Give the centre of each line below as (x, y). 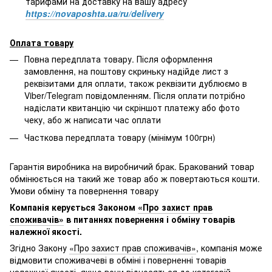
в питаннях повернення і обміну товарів (149, 219)
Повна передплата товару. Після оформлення (118, 59)
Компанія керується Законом (74, 207)
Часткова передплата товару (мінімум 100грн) (120, 137)
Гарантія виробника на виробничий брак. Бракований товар (132, 167)
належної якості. (46, 232)
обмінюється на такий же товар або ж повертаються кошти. (135, 179)
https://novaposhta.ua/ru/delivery (95, 13)
